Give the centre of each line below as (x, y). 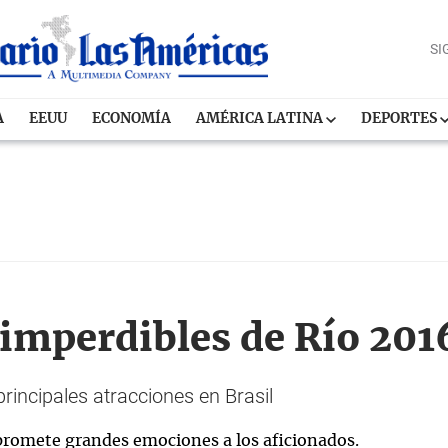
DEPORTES (401, 119)
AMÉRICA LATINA (261, 119)
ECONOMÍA (132, 119)
